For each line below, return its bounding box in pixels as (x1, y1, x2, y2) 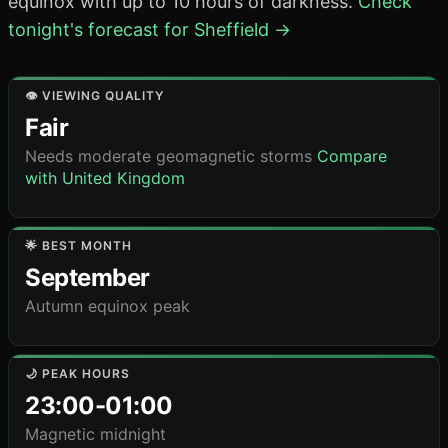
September (25, 263, 150, 292)
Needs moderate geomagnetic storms (25, 146, 317, 166)
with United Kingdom (25, 168, 185, 188)
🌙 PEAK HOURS (25, 366, 130, 381)
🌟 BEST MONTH (25, 238, 132, 253)
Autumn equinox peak (25, 296, 190, 316)
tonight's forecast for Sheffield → (8, 19, 291, 40)
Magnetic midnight (25, 424, 166, 444)
